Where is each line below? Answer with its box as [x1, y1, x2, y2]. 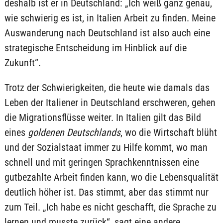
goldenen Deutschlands [27, 126, 120, 139]
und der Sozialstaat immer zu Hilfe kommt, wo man [4, 141, 208, 154]
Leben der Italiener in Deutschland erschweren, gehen [4, 97, 216, 109]
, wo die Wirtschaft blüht [120, 126, 217, 139]
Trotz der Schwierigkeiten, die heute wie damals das [4, 82, 210, 94]
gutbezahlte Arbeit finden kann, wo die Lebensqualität [4, 171, 219, 184]
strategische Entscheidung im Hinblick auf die [4, 42, 187, 54]
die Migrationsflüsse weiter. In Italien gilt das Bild [4, 111, 201, 124]
